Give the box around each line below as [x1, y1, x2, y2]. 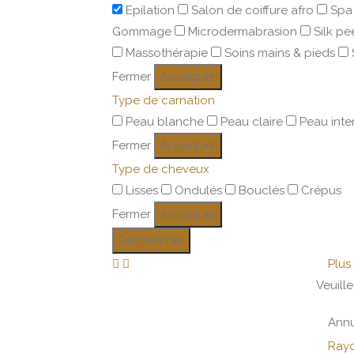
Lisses [126, 183, 158, 198]
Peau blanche [126, 115, 204, 129]
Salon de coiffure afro [191, 3, 314, 17]
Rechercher [119, 233, 184, 247]
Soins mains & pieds [224, 46, 335, 60]
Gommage [112, 24, 171, 39]
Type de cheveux [112, 162, 209, 176]
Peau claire [220, 115, 283, 129]
